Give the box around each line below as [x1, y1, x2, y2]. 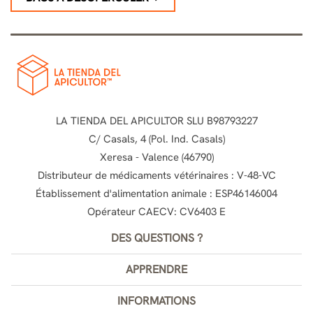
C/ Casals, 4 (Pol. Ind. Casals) [88, 131, 225, 146]
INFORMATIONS [117, 293, 196, 308]
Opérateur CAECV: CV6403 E [87, 204, 226, 219]
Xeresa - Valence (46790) [99, 150, 214, 164]
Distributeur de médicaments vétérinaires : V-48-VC [37, 168, 276, 182]
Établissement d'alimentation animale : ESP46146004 [36, 186, 277, 201]
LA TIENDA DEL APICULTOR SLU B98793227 [55, 113, 258, 128]
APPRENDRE [126, 261, 187, 277]
